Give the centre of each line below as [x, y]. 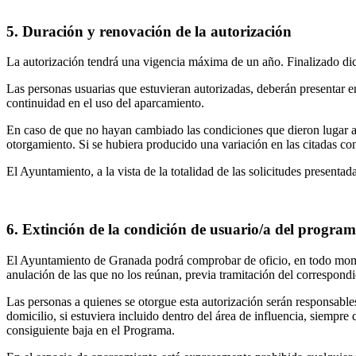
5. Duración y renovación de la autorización [149, 31]
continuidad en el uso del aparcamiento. [105, 103]
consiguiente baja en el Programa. [91, 330]
